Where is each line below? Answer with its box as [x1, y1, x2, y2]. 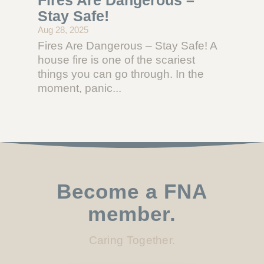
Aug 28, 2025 [37, 24, 88, 35]
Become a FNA [56, 179, 207, 203]
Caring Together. [88, 233, 176, 246]
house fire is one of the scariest [37, 53, 195, 66]
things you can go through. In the [37, 67, 204, 80]
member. [87, 202, 176, 225]
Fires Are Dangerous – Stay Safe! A [37, 39, 217, 52]
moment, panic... [37, 81, 121, 94]
